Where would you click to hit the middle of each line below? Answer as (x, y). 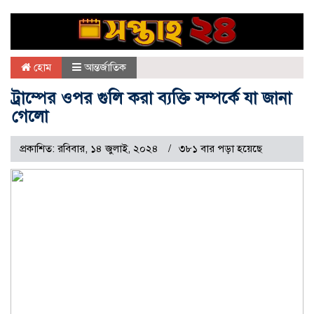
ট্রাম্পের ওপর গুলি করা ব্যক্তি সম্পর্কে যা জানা (152, 98)
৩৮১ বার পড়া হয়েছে (220, 149)
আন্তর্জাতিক (105, 68)
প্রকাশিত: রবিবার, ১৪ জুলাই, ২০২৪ (90, 149)
